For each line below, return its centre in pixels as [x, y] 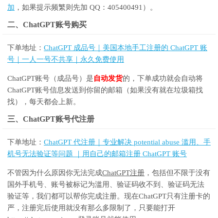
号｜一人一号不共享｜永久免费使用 [66, 60]
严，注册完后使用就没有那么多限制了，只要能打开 [91, 208]
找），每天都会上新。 [44, 102]
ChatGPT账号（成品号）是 [50, 79]
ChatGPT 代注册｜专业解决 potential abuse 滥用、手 [127, 142]
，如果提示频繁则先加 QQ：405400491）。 [86, 8]
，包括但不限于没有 [177, 173]
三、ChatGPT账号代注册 [51, 119]
